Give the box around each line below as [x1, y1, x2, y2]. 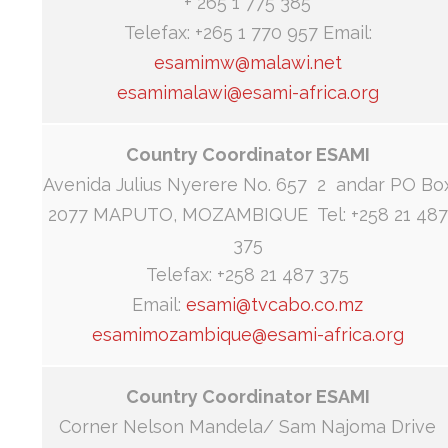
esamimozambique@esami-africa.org [91, 324, 404, 346]
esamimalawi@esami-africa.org [116, 82, 379, 104]
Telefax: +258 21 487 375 [146, 264, 349, 286]
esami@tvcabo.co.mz [186, 294, 363, 316]
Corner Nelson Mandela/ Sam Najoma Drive [59, 416, 436, 438]
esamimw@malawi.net [153, 52, 342, 74]
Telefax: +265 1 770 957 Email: [123, 22, 372, 44]
